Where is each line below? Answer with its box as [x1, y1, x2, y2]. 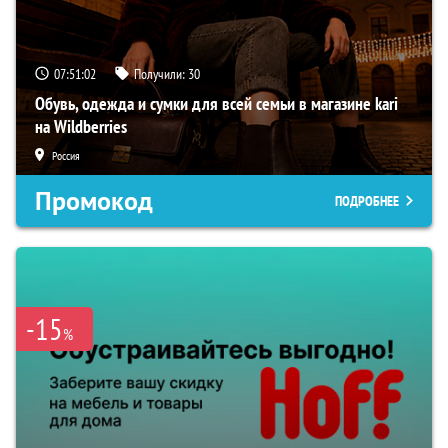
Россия [52, 147, 80, 163]
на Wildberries [35, 114, 127, 138]
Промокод [35, 183, 153, 218]
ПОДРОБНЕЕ [335, 191, 399, 210]
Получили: [134, 64, 188, 83]
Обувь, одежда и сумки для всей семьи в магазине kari [35, 91, 398, 115]
